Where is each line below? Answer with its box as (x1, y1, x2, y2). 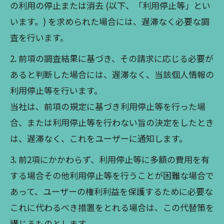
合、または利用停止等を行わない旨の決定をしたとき (10, 116, 214, 128)
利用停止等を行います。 (10, 84, 102, 96)
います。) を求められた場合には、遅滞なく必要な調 (10, 15, 209, 27)
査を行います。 (10, 31, 68, 43)
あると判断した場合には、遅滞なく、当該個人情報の (10, 68, 214, 80)
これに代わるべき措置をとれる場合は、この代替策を (10, 201, 214, 213)
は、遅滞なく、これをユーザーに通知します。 (10, 132, 187, 144)
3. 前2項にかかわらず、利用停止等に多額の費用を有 (10, 153, 209, 165)
